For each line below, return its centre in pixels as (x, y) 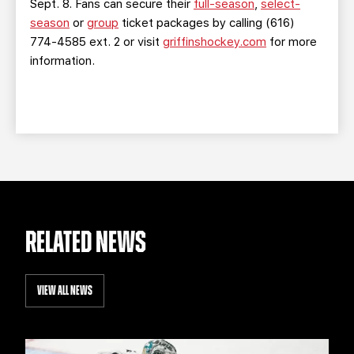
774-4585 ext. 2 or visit (96, 42)
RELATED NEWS (86, 243)
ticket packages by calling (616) (207, 23)
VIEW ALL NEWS (65, 291)
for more (292, 42)
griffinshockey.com (215, 42)
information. (62, 61)
